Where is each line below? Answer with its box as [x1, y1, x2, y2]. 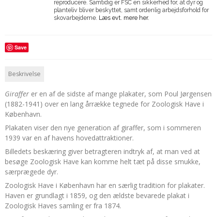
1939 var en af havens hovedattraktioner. [5, 133, 134, 142]
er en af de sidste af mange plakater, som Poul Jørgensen [29, 89, 212, 98]
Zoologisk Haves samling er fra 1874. [5, 201, 121, 210]
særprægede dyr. [5, 167, 58, 176]
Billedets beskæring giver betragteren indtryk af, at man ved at [5, 146, 200, 156]
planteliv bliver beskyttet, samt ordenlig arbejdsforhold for [54, 6, 209, 14]
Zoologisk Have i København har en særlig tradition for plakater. [5, 180, 205, 190]
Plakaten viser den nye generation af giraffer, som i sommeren [5, 123, 201, 132]
